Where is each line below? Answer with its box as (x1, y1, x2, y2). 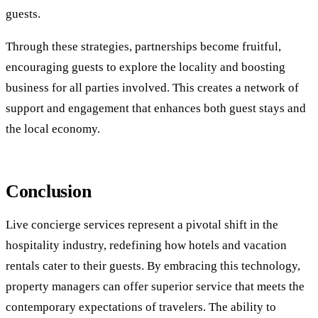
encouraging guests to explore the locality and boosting (6, 60, 285, 75)
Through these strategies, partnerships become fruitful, (6, 40, 281, 54)
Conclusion (6, 180, 92, 202)
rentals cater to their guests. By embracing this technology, (6, 258, 300, 273)
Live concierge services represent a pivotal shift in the (6, 217, 278, 231)
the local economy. (6, 122, 100, 136)
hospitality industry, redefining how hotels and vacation (6, 238, 287, 252)
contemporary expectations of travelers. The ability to (6, 300, 276, 314)
